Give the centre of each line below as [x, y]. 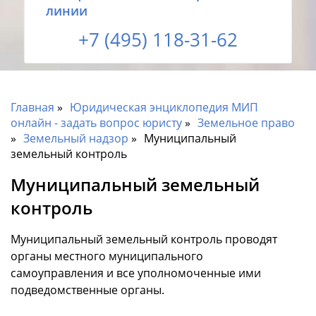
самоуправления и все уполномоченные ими [136, 273]
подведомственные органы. [87, 290]
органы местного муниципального [107, 256]
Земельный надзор [76, 138]
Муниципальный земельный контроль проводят [144, 239]
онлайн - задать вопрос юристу [96, 123]
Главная [32, 107]
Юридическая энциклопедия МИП [164, 107]
